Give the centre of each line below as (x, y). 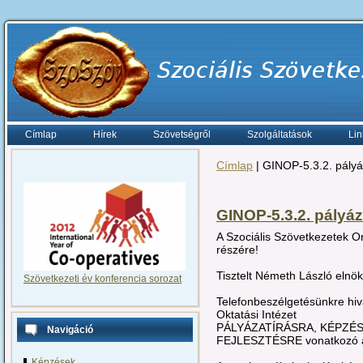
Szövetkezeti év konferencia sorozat (102, 279)
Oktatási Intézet (256, 314)
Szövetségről (182, 135)
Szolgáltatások (280, 135)
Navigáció (70, 330)
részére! (237, 249)
